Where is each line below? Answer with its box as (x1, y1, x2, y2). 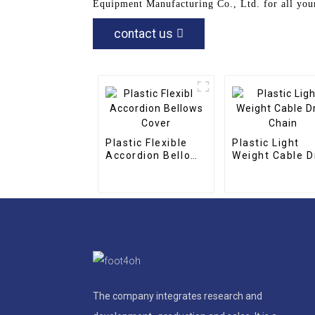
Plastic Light (232, 136, 300, 148)
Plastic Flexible (105, 136, 188, 148)
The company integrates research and (93, 290, 262, 302)
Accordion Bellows (105, 149, 206, 161)
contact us (114, 26, 173, 41)
